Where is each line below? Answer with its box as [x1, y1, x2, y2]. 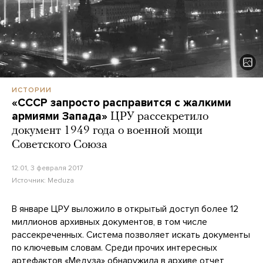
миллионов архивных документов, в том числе [12, 215, 207, 228]
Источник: [12, 176, 48, 184]
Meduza [48, 176, 74, 184]
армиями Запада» [12, 109, 107, 123]
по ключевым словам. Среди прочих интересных [12, 241, 217, 254]
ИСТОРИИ [12, 85, 52, 94]
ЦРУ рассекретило [110, 110, 208, 123]
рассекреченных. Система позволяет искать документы [12, 228, 250, 241]
